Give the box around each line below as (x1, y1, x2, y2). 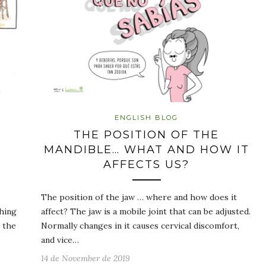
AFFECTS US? (103, 157, 189, 171)
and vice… (41, 234, 79, 245)
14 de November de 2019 (41, 252, 130, 264)
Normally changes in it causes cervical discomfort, (41, 220, 239, 231)
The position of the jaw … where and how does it (41, 191, 237, 202)
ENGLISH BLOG (115, 113, 178, 122)
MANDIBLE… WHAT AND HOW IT (43, 142, 249, 156)
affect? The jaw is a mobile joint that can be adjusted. (41, 205, 251, 217)
